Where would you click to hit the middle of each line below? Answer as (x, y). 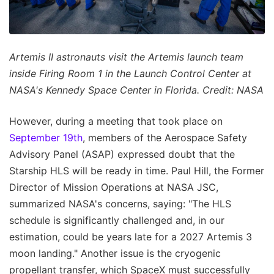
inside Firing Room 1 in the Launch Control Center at (130, 73)
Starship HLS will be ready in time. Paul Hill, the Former (137, 170)
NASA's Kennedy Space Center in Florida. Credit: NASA (136, 90)
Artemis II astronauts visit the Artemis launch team (126, 57)
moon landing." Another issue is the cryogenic (115, 253)
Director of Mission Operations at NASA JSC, (114, 187)
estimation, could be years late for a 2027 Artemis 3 (131, 236)
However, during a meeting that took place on (116, 121)
